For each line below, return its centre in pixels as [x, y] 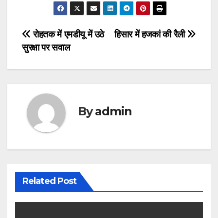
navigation [61, 58]
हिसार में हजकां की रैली [151, 35]
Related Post [50, 181]
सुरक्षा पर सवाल [46, 48]
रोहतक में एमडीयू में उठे [68, 35]
